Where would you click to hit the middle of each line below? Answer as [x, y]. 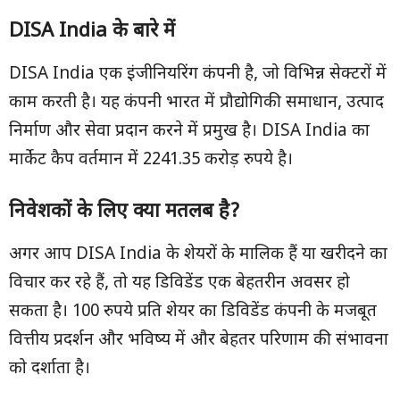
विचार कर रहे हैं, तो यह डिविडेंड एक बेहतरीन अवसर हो [179, 283]
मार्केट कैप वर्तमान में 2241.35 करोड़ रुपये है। [151, 160]
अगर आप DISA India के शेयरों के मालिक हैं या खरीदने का [198, 255]
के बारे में [144, 32]
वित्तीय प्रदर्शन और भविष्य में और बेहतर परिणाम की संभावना [199, 341]
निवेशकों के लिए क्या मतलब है [119, 212]
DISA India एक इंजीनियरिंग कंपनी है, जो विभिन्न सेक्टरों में [198, 75]
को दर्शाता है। [50, 369]
